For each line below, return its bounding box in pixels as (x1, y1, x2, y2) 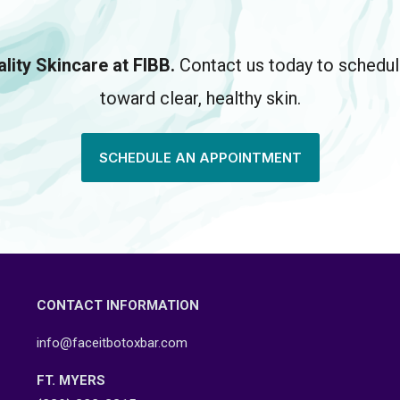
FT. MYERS (36, 372, 105, 388)
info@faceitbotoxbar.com (36, 335, 187, 351)
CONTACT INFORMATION (36, 297, 199, 313)
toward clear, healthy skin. (99, 87, 301, 109)
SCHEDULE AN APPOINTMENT (98, 149, 302, 166)
